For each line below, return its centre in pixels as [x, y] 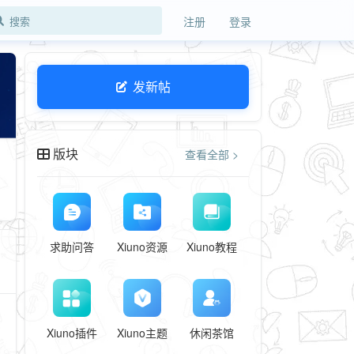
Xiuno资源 [142, 247]
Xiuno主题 [142, 333]
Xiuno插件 [72, 333]
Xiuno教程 [212, 247]
